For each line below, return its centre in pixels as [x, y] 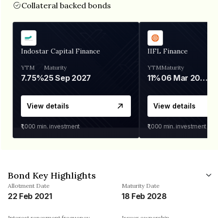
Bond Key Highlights [52, 175]
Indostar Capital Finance [61, 51]
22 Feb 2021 [30, 196]
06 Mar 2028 [204, 78]
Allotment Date [29, 185]
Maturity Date [141, 185]
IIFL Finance [168, 51]
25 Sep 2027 [67, 78]
